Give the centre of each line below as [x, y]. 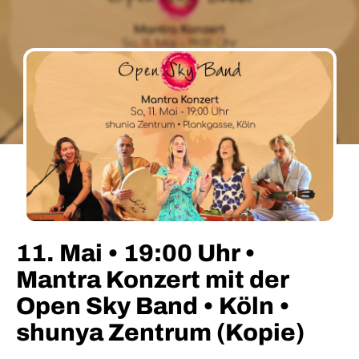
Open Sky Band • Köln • [153, 306]
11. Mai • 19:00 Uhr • [136, 253]
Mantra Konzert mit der [152, 280]
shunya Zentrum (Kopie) [160, 333]
